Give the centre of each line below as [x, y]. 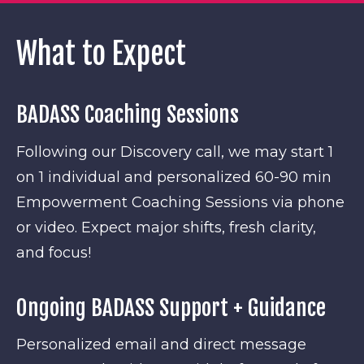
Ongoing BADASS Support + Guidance [171, 308]
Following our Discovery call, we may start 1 [175, 152]
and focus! [54, 252]
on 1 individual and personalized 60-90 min [174, 177]
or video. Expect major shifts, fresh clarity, [166, 227]
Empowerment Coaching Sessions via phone [180, 202]
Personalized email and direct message [161, 344]
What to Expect [101, 54]
